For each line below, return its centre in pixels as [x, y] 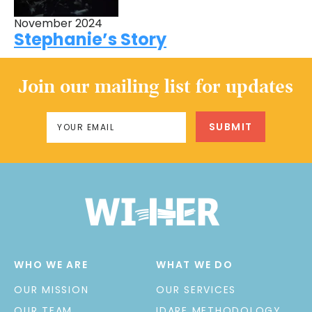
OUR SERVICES [196, 289]
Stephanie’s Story [90, 39]
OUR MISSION [52, 289]
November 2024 [58, 23]
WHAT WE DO [195, 264]
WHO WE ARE [51, 264]
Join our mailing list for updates [156, 87]
